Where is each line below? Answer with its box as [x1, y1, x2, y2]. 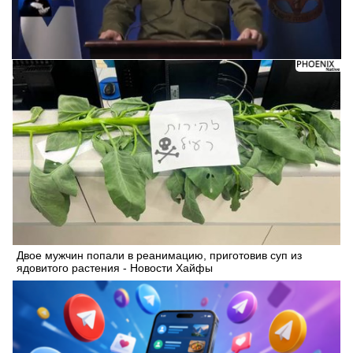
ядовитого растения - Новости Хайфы [17, 262, 213, 275]
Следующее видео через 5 [27, 35, 162, 44]
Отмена [240, 35, 278, 44]
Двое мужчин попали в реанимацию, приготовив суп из [17, 249, 302, 262]
